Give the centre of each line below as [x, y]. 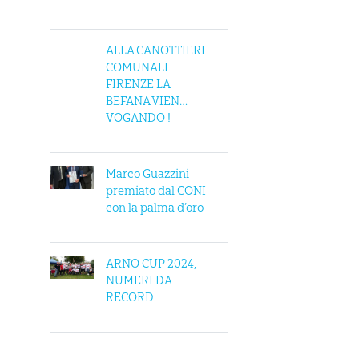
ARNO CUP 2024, [151, 264]
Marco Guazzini [147, 174]
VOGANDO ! [138, 118]
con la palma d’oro [155, 208]
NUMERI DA [139, 280]
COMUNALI [137, 67]
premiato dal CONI [156, 191]
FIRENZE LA [138, 84]
